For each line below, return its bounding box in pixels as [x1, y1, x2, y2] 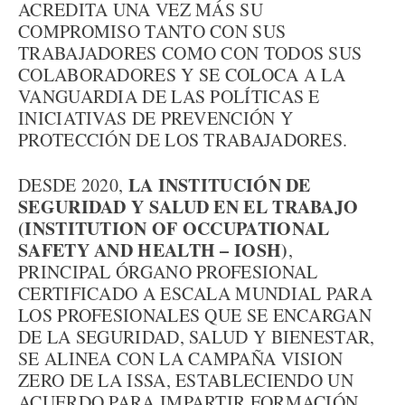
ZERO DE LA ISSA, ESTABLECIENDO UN [18, 368, 353, 392]
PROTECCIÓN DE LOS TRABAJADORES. [18, 127, 348, 152]
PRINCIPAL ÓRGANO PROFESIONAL [18, 259, 318, 284]
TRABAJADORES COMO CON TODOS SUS [18, 41, 363, 65]
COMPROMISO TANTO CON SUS [18, 19, 287, 43]
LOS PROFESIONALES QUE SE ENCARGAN [18, 303, 372, 327]
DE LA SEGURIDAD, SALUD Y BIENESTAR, [18, 325, 375, 349]
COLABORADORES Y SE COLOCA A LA [18, 62, 345, 87]
